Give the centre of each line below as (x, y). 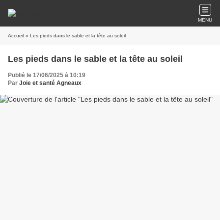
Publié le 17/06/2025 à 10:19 (47, 75)
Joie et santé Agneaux (50, 83)
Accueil (16, 36)
